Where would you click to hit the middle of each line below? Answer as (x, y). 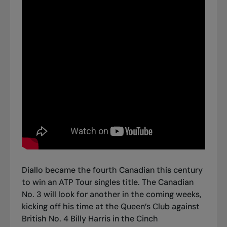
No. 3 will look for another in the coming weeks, (111, 194)
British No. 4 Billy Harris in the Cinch (90, 218)
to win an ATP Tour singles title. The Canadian (107, 182)
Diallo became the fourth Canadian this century (112, 170)
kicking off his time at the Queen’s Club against (110, 206)
